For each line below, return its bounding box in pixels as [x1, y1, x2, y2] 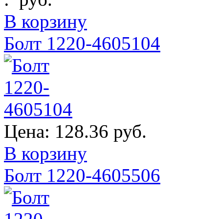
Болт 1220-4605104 [4, 32, 160, 54]
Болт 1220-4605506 [4, 164, 160, 186]
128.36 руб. [55, 120, 147, 142]
